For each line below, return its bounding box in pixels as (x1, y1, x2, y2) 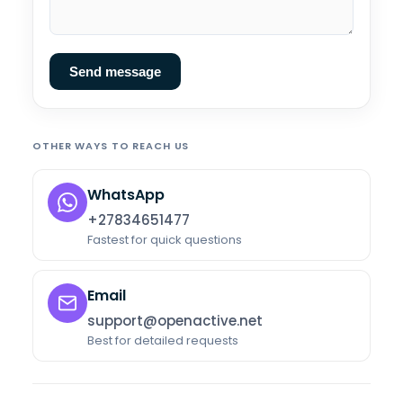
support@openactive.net (87, 311, 263, 330)
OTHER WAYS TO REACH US (32, 139, 190, 153)
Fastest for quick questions (87, 231, 242, 248)
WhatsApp (87, 184, 165, 205)
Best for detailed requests (87, 332, 238, 349)
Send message (69, 64, 161, 79)
